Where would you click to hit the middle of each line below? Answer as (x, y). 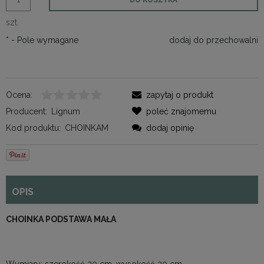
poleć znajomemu (181, 111)
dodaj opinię (170, 128)
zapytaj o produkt (180, 95)
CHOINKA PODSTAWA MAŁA (62, 219)
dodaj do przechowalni (214, 40)
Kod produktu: (33, 128)
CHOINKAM (87, 128)
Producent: (27, 111)
